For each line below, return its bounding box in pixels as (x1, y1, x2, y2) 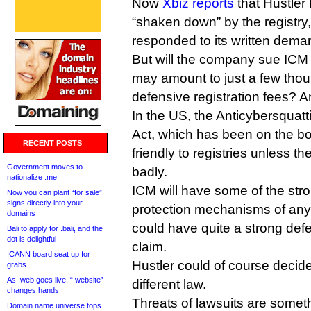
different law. (132, 277, 206, 292)
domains (7, 209, 35, 217)
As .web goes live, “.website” (7, 276, 103, 284)
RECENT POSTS (23, 139, 82, 147)
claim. (132, 239, 167, 254)
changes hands (7, 286, 59, 294)
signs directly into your (7, 199, 83, 207)
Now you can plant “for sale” (7, 188, 102, 196)
